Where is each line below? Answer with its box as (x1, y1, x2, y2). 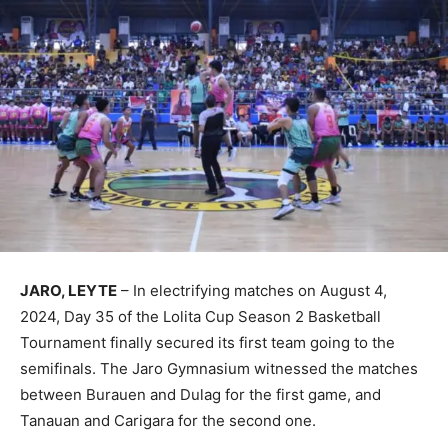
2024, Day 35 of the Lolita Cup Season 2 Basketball (20, 306, 381, 326)
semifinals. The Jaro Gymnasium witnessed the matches (20, 358, 418, 378)
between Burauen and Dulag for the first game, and (20, 384, 381, 404)
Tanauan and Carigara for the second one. (20, 410, 316, 430)
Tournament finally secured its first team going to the (20, 332, 395, 352)
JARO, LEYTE (20, 280, 117, 300)
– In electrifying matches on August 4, (117, 280, 387, 300)
